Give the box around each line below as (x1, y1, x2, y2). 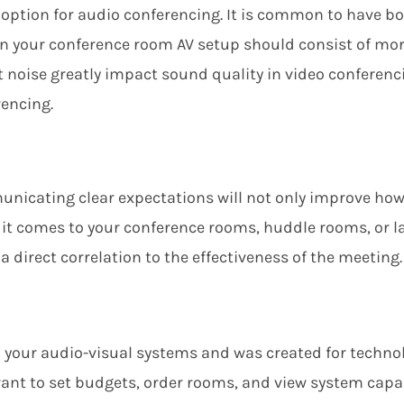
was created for (234, 343, 350, 363)
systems (133, 343, 197, 363)
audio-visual (41, 343, 133, 363)
